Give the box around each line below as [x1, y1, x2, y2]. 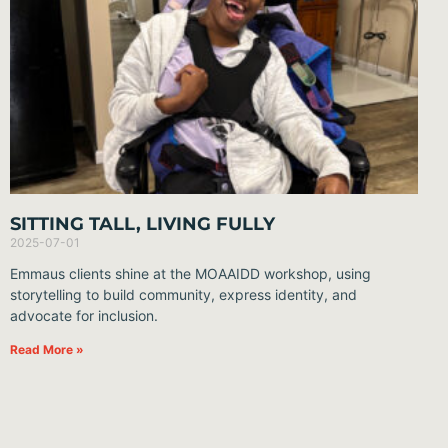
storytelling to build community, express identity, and [10, 286, 357, 304]
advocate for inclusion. [10, 307, 158, 325]
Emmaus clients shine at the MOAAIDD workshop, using [10, 265, 371, 283]
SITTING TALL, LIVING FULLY [10, 213, 275, 236]
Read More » [10, 342, 84, 358]
